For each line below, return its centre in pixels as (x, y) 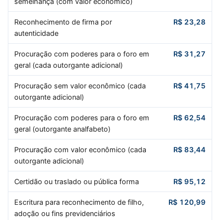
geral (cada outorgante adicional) (68, 65)
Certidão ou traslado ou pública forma (76, 181)
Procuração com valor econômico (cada (80, 149)
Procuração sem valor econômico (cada (80, 85)
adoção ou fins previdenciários (65, 213)
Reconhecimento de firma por (63, 22)
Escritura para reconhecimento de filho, (79, 202)
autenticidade (36, 33)
